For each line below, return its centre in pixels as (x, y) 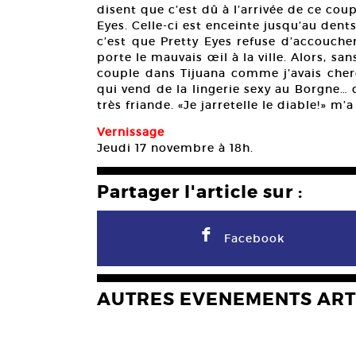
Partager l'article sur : (200, 193)
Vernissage (131, 132)
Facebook (255, 239)
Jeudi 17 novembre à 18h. (175, 148)
